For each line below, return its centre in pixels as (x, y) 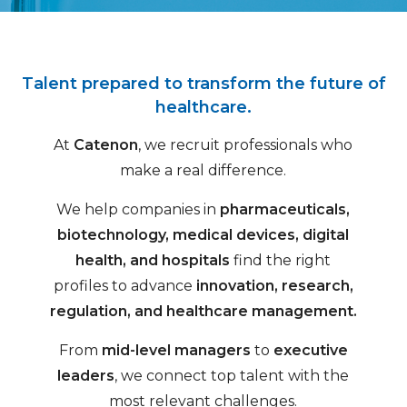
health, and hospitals (153, 260)
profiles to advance (124, 285)
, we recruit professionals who (246, 144)
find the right (281, 260)
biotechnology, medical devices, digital (203, 234)
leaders (86, 375)
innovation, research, (274, 285)
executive (310, 350)
